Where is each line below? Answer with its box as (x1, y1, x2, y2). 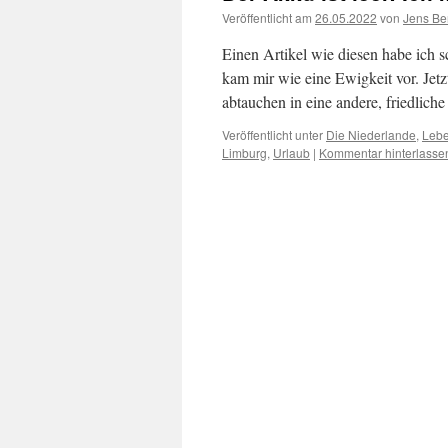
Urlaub (273, 144, 310, 161)
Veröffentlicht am (222, 9, 312, 26)
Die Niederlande (326, 126, 416, 143)
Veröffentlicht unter (222, 126, 323, 143)
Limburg (222, 144, 267, 161)
